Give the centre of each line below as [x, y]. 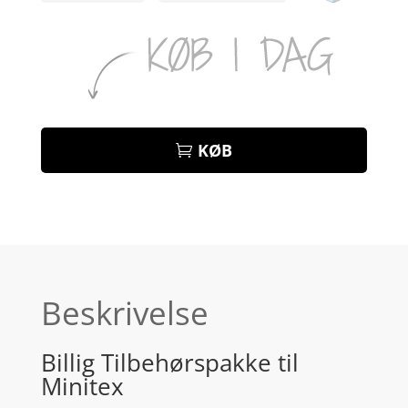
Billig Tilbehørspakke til [169, 362]
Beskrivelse [124, 312]
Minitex [82, 386]
